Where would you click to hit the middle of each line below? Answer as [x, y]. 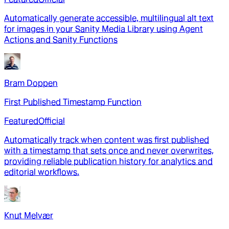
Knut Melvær [29, 216]
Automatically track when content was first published [107, 140]
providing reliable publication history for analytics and [108, 162]
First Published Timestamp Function [73, 102]
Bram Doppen [31, 83]
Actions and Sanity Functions [61, 40]
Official [52, 121]
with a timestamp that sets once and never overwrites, [109, 151]
